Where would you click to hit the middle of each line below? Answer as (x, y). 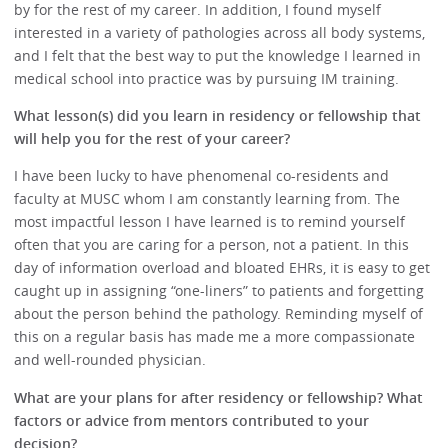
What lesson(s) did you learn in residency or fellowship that (218, 116)
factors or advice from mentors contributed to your (192, 420)
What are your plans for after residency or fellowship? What (219, 397)
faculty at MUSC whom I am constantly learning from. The (207, 199)
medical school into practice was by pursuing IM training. (207, 78)
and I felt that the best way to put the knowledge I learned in (218, 55)
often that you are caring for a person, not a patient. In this (212, 245)
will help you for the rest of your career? (152, 139)
